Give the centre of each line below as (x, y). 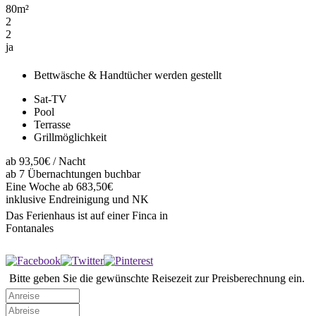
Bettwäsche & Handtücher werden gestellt (128, 75)
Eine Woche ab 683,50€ (59, 186)
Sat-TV (50, 99)
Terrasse (52, 124)
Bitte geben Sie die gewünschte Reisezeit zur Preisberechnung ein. (157, 278)
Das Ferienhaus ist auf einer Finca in (87, 215)
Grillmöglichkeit (70, 137)
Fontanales (30, 228)
